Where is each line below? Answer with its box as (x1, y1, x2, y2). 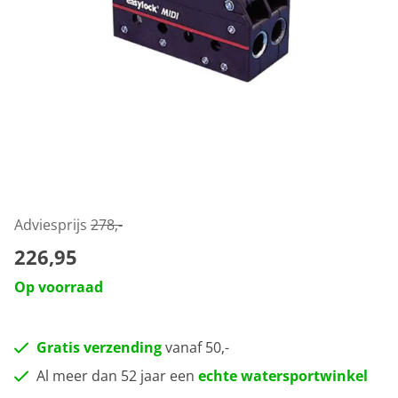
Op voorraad (14, 277, 103, 297)
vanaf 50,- (162, 338, 229, 357)
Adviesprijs (14, 215, 91, 235)
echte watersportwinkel (198, 366, 368, 386)
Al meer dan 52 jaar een (36, 366, 198, 386)
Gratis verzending (36, 338, 162, 357)
